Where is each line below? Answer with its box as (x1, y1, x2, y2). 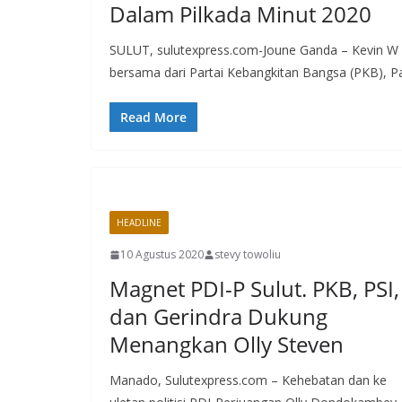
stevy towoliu (214, 247, 281, 262)
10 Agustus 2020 (120, 247, 204, 262)
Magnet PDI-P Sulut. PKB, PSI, (109, 274, 399, 303)
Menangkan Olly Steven (109, 329, 344, 359)
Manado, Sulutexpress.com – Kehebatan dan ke (109, 371, 387, 389)
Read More (120, 109, 187, 126)
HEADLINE (117, 216, 162, 229)
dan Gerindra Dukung (109, 301, 328, 331)
